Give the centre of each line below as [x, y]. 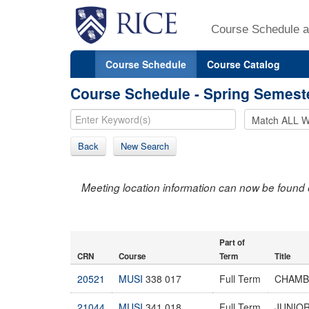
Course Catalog [243, 64]
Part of [232, 242]
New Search [145, 146]
